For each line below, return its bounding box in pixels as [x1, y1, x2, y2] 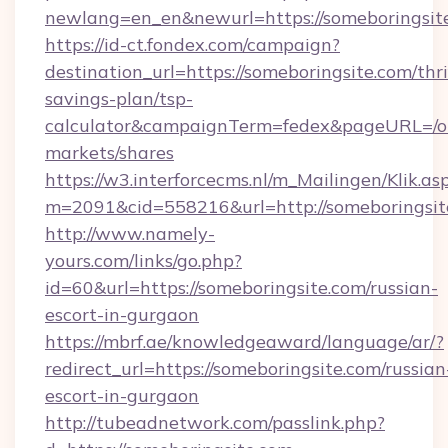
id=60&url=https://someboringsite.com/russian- [45, 276, 438, 299]
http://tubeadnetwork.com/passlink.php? [45, 411, 385, 434]
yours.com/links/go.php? [45, 249, 242, 272]
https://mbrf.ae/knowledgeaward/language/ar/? [45, 330, 444, 353]
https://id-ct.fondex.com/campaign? [45, 33, 340, 56]
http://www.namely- [45, 222, 215, 245]
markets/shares [45, 141, 174, 164]
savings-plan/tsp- [45, 87, 193, 110]
